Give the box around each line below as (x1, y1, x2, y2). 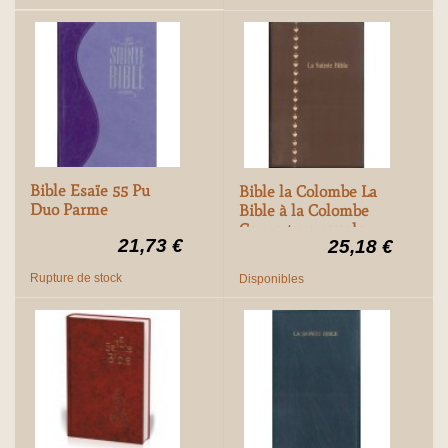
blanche (238, 257, 294, 277)
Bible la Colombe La (238, 181, 377, 201)
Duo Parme (30, 199, 108, 219)
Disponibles (238, 272, 304, 287)
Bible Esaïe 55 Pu (30, 180, 150, 200)
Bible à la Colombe (238, 200, 369, 220)
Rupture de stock (30, 271, 122, 286)
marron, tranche (238, 238, 351, 258)
